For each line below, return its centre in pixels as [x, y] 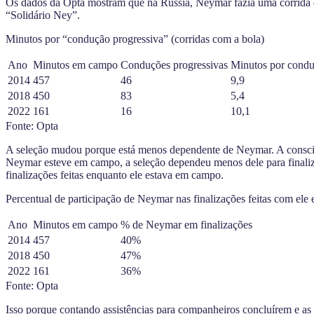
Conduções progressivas [174, 64]
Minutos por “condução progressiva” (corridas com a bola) [135, 39]
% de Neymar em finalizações [186, 224]
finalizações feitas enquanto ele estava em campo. [115, 175]
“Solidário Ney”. [43, 15]
